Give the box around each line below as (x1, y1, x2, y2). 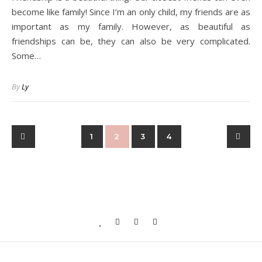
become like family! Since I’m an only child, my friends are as (12, 6, 250, 18)
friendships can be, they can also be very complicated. (12, 35, 250, 47)
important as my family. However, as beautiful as (12, 20, 250, 32)
